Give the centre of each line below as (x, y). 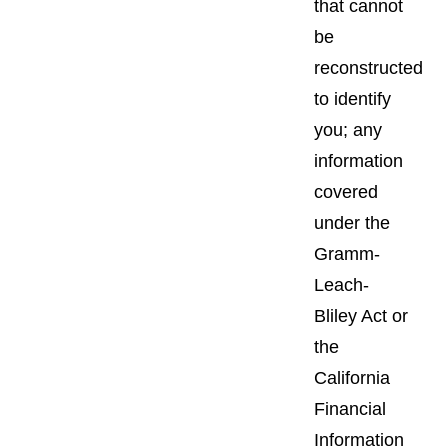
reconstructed (368, 67)
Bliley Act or (361, 315)
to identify (352, 98)
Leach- (341, 284)
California (352, 377)
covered (346, 191)
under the (352, 222)
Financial (350, 408)
